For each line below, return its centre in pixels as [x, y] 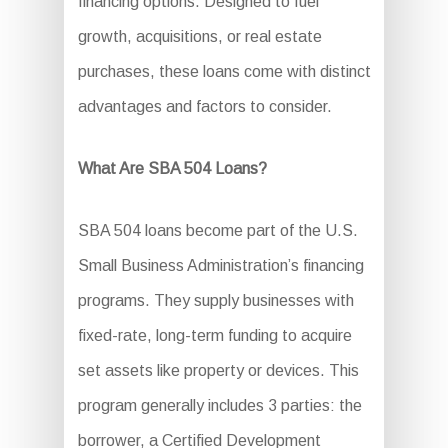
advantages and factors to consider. [204, 107]
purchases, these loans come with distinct [224, 72]
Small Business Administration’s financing [220, 266]
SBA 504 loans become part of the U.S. [217, 231]
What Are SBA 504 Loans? [172, 169]
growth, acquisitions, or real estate [199, 37]
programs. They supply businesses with [215, 301]
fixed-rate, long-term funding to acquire [214, 336]
